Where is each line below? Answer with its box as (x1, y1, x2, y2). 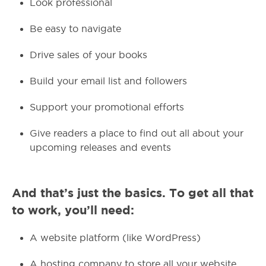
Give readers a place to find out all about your (30, 128, 243, 138)
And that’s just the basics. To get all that (12, 186, 254, 199)
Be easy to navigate (30, 24, 121, 34)
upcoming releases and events (30, 142, 171, 153)
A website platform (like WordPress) (30, 233, 201, 243)
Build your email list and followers (30, 76, 187, 86)
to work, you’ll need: (12, 203, 134, 217)
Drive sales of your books (30, 50, 147, 60)
